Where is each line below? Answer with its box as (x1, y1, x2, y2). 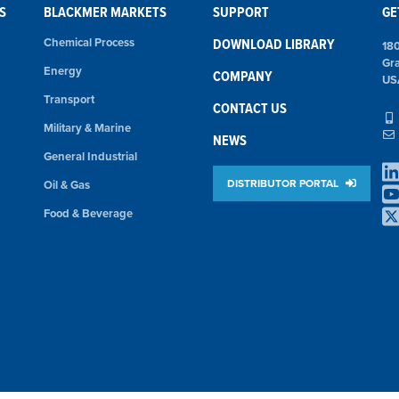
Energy (44, 62, 82, 79)
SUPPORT (213, 2, 269, 22)
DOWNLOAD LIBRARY (213, 34, 335, 54)
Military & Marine (44, 119, 131, 136)
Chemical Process (44, 34, 134, 51)
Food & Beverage (44, 205, 133, 222)
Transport (44, 91, 94, 108)
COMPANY (213, 66, 273, 86)
